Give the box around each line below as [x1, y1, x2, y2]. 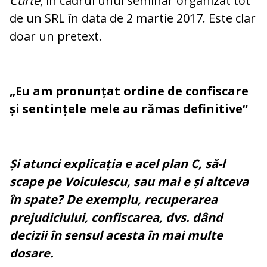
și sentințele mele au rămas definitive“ [10, 101, 248, 117]
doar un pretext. [10, 28, 102, 45]
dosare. [10, 245, 54, 262]
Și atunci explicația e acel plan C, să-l [10, 156, 225, 172]
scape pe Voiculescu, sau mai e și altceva [10, 173, 249, 190]
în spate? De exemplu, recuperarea [10, 191, 218, 208]
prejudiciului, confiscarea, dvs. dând [10, 209, 223, 226]
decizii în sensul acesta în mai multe [10, 227, 223, 244]
